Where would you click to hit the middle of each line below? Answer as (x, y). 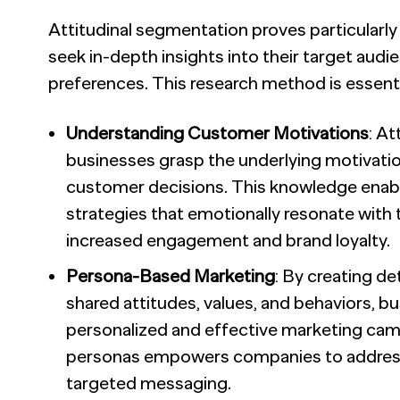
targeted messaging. (149, 383)
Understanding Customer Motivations (217, 133)
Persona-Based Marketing (171, 275)
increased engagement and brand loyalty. (228, 240)
